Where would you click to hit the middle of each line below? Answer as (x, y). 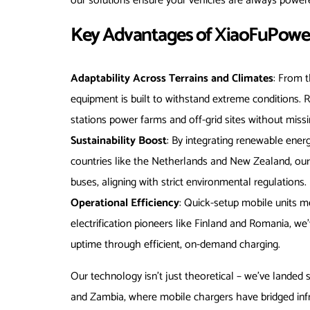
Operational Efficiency (125, 203)
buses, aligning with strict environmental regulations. (189, 183)
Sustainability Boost (119, 141)
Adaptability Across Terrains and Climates (172, 79)
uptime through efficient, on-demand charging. (175, 245)
